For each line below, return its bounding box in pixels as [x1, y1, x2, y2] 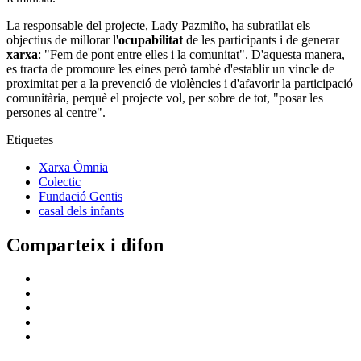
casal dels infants [39, 203, 124, 218]
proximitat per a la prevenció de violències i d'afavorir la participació [6, 76, 353, 90]
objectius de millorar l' [6, 32, 118, 47]
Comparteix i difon [6, 234, 164, 255]
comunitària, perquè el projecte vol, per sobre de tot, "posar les [6, 90, 323, 105]
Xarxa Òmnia [39, 160, 108, 174]
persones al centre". [6, 105, 106, 119]
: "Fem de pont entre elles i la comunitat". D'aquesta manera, [38, 47, 345, 61]
